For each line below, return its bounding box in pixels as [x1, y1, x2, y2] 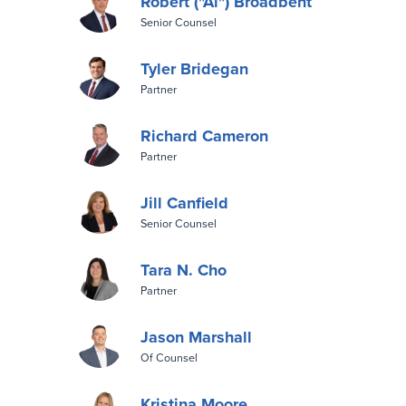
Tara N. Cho [140, 257, 227, 282]
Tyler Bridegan [140, 56, 248, 81]
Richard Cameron [140, 123, 268, 148]
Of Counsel [140, 348, 198, 366]
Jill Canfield [140, 190, 228, 215]
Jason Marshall [140, 324, 252, 349]
